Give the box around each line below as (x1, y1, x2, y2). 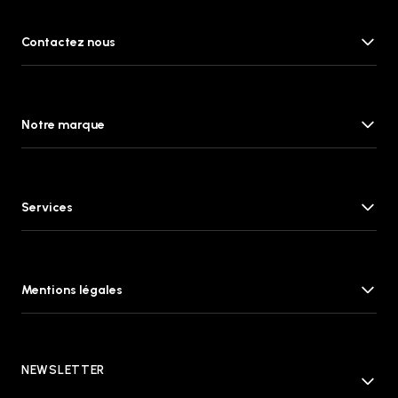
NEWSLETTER (21, 362, 105, 378)
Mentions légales (21, 282, 123, 298)
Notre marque (21, 116, 105, 132)
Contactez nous (21, 34, 115, 50)
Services (21, 199, 73, 215)
